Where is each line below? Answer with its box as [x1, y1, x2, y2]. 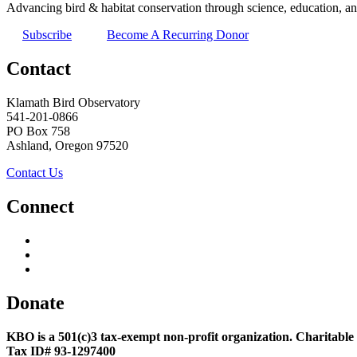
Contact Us [6, 166, 63, 180]
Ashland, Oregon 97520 [6, 139, 128, 153]
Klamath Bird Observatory [6, 96, 140, 110]
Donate [6, 292, 65, 313]
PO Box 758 [6, 124, 70, 139]
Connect [6, 195, 74, 217]
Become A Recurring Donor [107, 28, 249, 42]
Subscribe [22, 28, 72, 42]
